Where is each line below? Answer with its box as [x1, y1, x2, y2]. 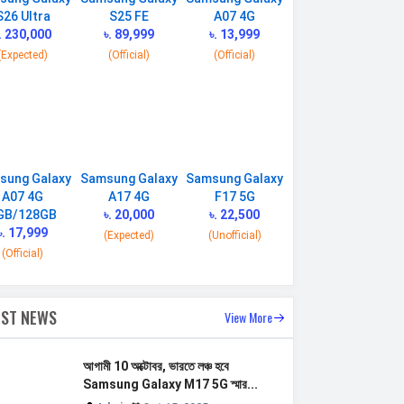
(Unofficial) [207, 229, 262, 243]
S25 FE [108, 9, 149, 24]
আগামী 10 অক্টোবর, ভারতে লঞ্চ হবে [83, 359, 230, 374]
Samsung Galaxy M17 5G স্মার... [83, 377, 259, 392]
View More [224, 308, 272, 327]
